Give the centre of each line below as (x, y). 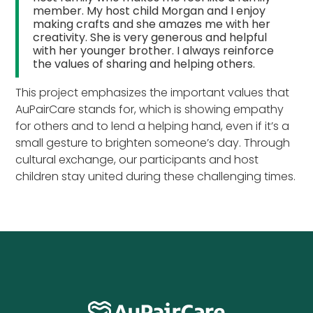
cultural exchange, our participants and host (137, 159)
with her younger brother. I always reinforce (154, 50)
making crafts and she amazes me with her (152, 24)
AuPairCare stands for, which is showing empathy (150, 109)
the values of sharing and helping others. (144, 64)
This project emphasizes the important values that (153, 92)
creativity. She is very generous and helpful (150, 37)
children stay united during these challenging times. (156, 176)
